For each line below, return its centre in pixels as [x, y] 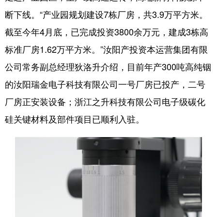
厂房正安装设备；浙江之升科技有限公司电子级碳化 [105, 101]
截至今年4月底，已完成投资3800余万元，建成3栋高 [107, 31]
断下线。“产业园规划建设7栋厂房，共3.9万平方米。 [106, 14]
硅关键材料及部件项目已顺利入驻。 [75, 118]
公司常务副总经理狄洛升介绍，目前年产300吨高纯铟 [108, 66]
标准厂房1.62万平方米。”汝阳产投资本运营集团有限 [106, 49]
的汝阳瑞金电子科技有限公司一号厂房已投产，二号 [105, 84]
